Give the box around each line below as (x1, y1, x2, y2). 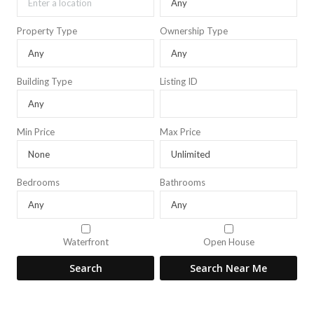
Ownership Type (160, 25, 228, 36)
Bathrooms (160, 177, 205, 188)
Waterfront (62, 236, 109, 247)
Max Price (160, 126, 200, 137)
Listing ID (160, 76, 198, 87)
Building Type (17, 76, 72, 87)
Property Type (17, 25, 77, 36)
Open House (203, 236, 254, 247)
